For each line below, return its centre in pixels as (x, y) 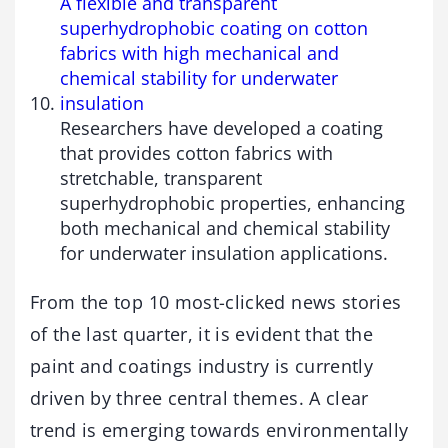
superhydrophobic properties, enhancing (232, 202)
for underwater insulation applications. (224, 252)
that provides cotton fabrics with (196, 152)
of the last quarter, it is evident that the (202, 333)
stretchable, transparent (161, 177)
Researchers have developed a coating (221, 127)
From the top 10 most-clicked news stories (216, 301)
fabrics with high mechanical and (199, 52)
